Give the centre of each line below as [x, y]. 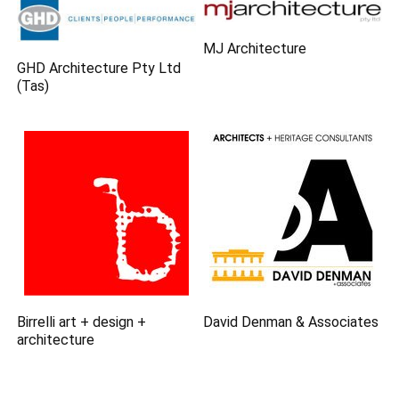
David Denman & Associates [291, 322]
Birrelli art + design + [82, 322]
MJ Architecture [255, 49]
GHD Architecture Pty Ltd [99, 68]
